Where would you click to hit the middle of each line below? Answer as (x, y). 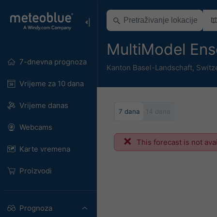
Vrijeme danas (44, 105)
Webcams (36, 127)
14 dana (158, 111)
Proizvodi (35, 171)
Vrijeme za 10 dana (51, 84)
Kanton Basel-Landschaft (149, 67)
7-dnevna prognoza (53, 62)
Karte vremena (45, 149)
